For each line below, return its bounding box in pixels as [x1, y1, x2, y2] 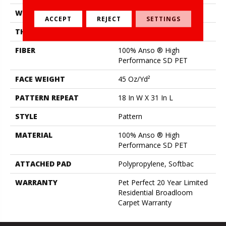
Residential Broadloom [118, 187, 193, 197]
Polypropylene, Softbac [118, 158, 194, 168]
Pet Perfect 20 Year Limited [118, 177, 208, 187]
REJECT [97, 14, 122, 23]
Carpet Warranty [118, 197, 172, 207]
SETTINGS [146, 14, 181, 23]
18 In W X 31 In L [118, 92, 173, 102]
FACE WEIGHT [15, 74, 65, 84]
